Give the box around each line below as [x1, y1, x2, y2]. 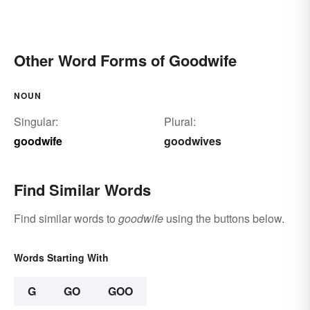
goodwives [163, 132, 221, 149]
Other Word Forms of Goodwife [14, 48, 237, 71]
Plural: [163, 113, 196, 129]
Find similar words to [14, 210, 118, 226]
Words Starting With [14, 250, 109, 264]
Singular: [14, 113, 58, 129]
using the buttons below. [163, 210, 284, 226]
